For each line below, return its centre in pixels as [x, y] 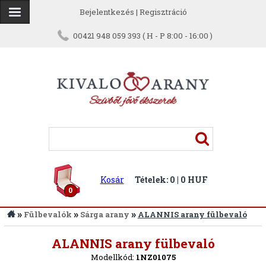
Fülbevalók [47, 214]
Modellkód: [113, 257]
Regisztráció [163, 12]
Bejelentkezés [107, 12]
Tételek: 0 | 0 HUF [171, 180]
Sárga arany [104, 214]
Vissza [33, 240]
